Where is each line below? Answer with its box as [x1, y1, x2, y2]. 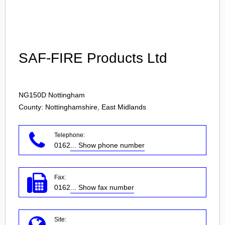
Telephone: [54, 132, 85, 139]
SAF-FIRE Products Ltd [19, 50, 167, 66]
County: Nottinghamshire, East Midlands [19, 103, 146, 111]
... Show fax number [70, 183, 134, 191]
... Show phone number [70, 141, 145, 149]
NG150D [19, 91, 46, 99]
